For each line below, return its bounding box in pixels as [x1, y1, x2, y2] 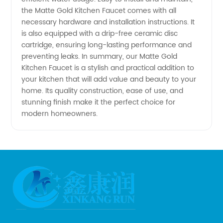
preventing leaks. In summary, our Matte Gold [21, 51, 178, 62]
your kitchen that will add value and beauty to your [21, 74, 197, 85]
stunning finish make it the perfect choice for [21, 97, 176, 108]
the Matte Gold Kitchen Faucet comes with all [21, 5, 177, 16]
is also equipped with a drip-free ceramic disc [21, 28, 178, 39]
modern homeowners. [21, 108, 98, 119]
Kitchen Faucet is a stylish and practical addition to [21, 62, 195, 74]
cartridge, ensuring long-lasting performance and [21, 39, 192, 51]
